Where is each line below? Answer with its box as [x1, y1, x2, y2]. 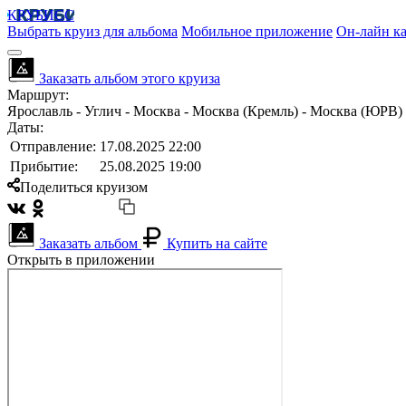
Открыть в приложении [7, 252, 155, 267]
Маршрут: [7, 87, 69, 102]
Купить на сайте [167, 236, 267, 251]
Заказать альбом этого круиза [39, 71, 220, 86]
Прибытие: [10, 159, 78, 174]
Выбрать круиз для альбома [7, 24, 178, 39]
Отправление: [10, 139, 96, 154]
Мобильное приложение [181, 24, 333, 39]
